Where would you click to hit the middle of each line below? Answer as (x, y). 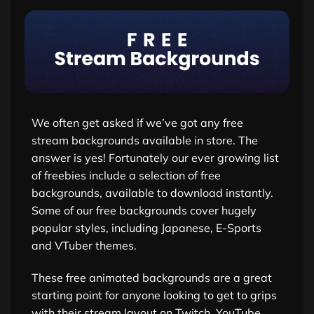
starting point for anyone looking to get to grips (154, 295)
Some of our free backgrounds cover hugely (144, 210)
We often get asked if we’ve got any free (137, 122)
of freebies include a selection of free (126, 175)
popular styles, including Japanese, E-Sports (146, 227)
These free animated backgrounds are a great (152, 277)
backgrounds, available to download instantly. (152, 192)
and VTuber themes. (84, 245)
